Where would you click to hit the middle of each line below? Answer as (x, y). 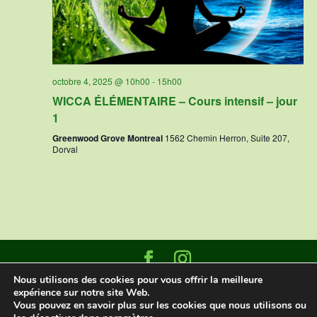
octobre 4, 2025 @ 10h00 (101, 81)
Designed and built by (96, 281)
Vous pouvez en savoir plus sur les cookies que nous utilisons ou (160, 305)
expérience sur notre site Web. (81, 293)
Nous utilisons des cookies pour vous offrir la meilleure (138, 280)
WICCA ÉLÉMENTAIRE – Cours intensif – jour (174, 100)
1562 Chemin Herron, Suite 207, (227, 137)
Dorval (65, 149)
